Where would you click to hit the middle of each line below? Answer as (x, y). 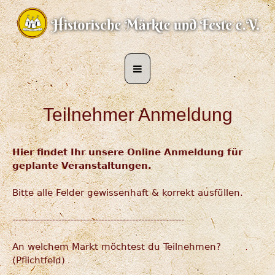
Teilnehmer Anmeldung (137, 114)
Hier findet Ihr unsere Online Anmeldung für (127, 152)
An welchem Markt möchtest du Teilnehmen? (116, 246)
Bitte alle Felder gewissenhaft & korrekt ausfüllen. (127, 192)
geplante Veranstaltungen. (82, 165)
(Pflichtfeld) (38, 260)
